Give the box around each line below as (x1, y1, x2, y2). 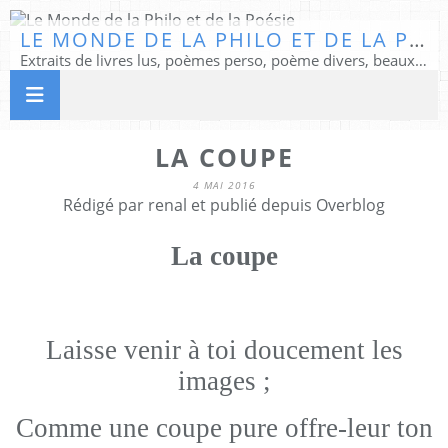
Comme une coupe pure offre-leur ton (15, 413, 433, 443)
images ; (177, 366, 271, 396)
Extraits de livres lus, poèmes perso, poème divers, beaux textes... (415, 50, 427, 70)
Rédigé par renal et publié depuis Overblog (63, 194, 385, 216)
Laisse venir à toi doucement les (45, 335, 403, 365)
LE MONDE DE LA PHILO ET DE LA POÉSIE (409, 26, 425, 53)
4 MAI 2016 (192, 178, 256, 192)
